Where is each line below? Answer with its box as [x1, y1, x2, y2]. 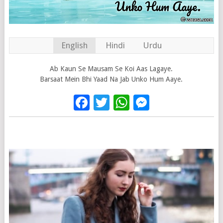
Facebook [89, 93, 159, 112]
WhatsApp [129, 93, 203, 112]
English [61, 40, 88, 50]
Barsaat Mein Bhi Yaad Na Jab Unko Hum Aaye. [40, 75, 183, 83]
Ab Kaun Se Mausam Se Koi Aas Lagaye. [50, 64, 173, 73]
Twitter [109, 93, 161, 112]
